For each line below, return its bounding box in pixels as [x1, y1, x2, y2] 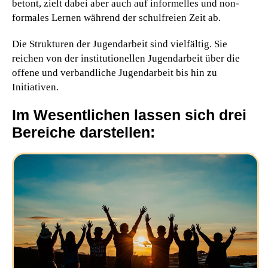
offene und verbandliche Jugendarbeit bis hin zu [12, 67, 217, 79]
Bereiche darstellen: [12, 124, 155, 141]
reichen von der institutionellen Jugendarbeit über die [12, 53, 240, 65]
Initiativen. [12, 81, 59, 93]
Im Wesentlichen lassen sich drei [12, 106, 246, 124]
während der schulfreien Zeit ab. [81, 12, 221, 24]
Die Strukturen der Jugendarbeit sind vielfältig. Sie [12, 38, 227, 50]
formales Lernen [12, 12, 81, 24]
